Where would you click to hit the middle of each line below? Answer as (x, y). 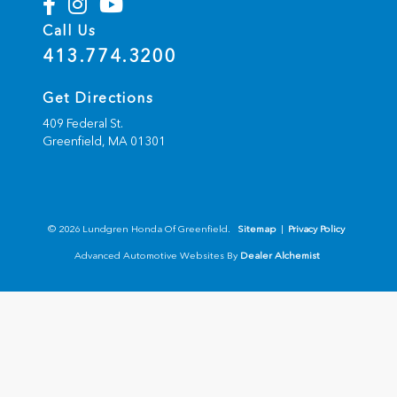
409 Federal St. (83, 124)
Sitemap (257, 230)
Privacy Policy (316, 230)
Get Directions (98, 98)
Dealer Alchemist (280, 256)
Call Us (70, 31)
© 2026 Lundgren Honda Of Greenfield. (140, 230)
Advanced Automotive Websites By (156, 256)
